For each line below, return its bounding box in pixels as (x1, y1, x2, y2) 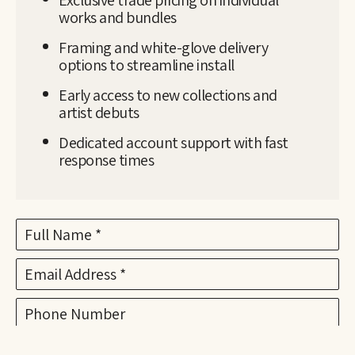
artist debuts (59, 101, 139, 123)
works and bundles (59, 6, 177, 28)
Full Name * (25, 223, 101, 245)
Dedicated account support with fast (59, 132, 288, 153)
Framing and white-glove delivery (59, 36, 268, 58)
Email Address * (25, 263, 126, 284)
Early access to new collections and (59, 84, 277, 105)
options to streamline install (59, 54, 235, 75)
